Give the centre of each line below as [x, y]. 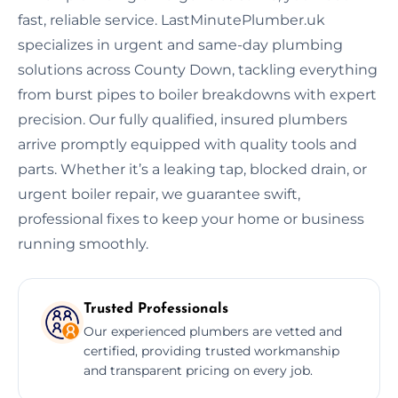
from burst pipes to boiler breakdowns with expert [197, 94]
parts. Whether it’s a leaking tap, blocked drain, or [192, 169]
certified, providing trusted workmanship [211, 350]
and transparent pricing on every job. [198, 370]
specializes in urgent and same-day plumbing [180, 44]
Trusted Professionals [156, 309]
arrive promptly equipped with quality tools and [187, 144]
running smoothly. [83, 243]
